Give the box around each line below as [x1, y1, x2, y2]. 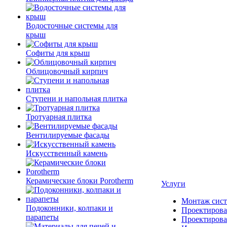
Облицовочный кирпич [26, 67, 108, 75]
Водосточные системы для [26, 21, 118, 30]
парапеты [26, 213, 59, 221]
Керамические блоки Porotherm [26, 176, 133, 185]
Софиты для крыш [26, 49, 90, 57]
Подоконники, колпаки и [26, 204, 113, 212]
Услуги [161, 179, 185, 188]
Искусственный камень [26, 149, 107, 158]
